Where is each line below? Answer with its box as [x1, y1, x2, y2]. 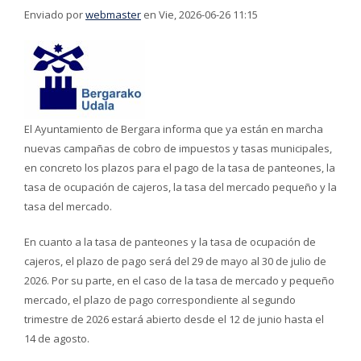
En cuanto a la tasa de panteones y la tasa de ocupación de [24, 234, 316, 249]
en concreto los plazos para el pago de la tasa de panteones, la [24, 160, 335, 175]
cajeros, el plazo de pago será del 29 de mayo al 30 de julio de [24, 254, 326, 268]
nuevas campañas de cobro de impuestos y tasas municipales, [24, 141, 332, 156]
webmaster [85, 7, 141, 22]
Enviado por [24, 7, 85, 22]
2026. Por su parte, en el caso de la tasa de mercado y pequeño [24, 273, 334, 288]
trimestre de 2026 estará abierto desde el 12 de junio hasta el [24, 312, 324, 326]
